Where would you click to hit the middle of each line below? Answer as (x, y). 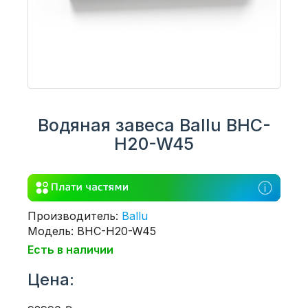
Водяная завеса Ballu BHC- (154, 125)
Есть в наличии (70, 249)
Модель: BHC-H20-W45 (92, 231)
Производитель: (75, 216)
